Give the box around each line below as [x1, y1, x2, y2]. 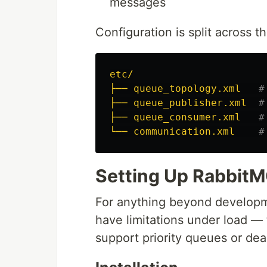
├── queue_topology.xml [110, 83, 241, 94]
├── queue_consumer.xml [110, 111, 241, 123]
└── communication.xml [110, 126, 235, 137]
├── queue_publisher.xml [110, 97, 247, 108]
